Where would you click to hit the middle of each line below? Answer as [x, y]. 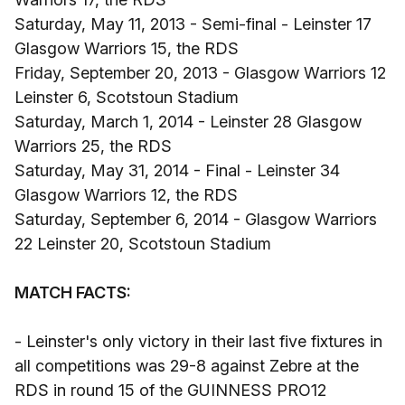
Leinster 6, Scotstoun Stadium [127, 97]
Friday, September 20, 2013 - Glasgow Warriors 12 [200, 73]
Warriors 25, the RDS [93, 146]
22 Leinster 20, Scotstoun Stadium [143, 244]
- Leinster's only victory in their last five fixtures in [198, 341]
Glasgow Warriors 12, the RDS [126, 195]
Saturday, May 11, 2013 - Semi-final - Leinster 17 [193, 24]
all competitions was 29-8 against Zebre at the [187, 366]
